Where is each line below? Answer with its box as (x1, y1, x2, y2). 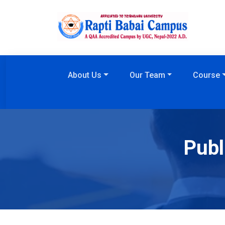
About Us (68, 70, 101, 80)
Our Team (129, 70, 165, 80)
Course (193, 70, 220, 80)
